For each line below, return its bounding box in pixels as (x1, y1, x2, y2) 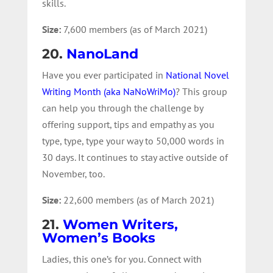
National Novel (165, 68, 229, 81)
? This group (175, 85, 227, 97)
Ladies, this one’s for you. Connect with (41, 252, 202, 265)
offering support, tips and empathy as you (41, 118, 214, 130)
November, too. (41, 167, 107, 180)
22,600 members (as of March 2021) (63, 193, 214, 206)
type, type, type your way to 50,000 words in (41, 134, 224, 147)
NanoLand (66, 45, 138, 62)
